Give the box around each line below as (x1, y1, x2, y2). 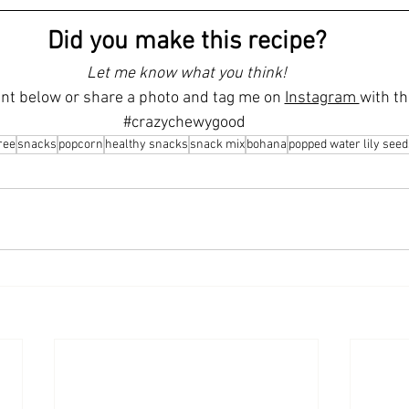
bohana (246, 136, 287, 152)
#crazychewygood (123, 112, 246, 132)
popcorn (58, 136, 103, 152)
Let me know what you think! (86, 63, 287, 83)
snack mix (190, 136, 245, 152)
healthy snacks (105, 136, 188, 152)
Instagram (284, 88, 360, 108)
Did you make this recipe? (47, 26, 326, 58)
